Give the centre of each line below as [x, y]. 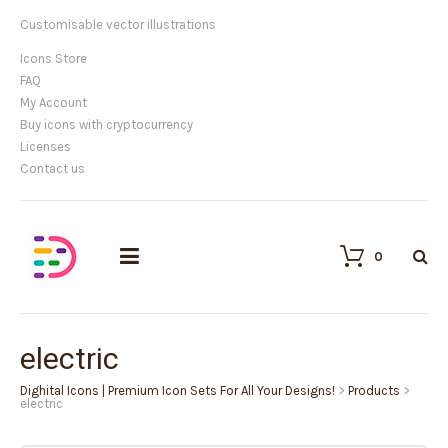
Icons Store [53, 58]
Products [374, 390]
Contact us [52, 168]
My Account [53, 102]
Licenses [45, 146]
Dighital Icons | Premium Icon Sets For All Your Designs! [177, 390]
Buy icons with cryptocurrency [106, 124]
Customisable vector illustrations [118, 24]
